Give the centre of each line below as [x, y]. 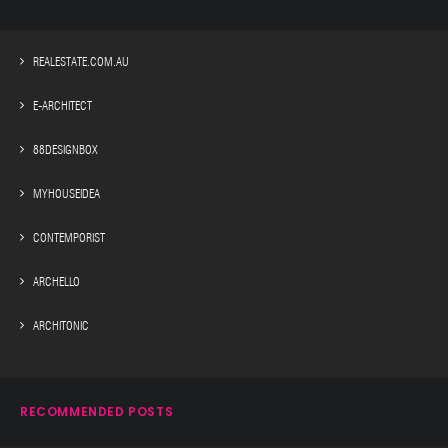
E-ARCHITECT [62, 105]
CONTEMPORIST [69, 237]
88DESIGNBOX [65, 149]
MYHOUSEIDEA [66, 193]
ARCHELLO [56, 281]
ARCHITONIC [61, 325]
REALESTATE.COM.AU [81, 61]
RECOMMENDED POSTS [97, 411]
